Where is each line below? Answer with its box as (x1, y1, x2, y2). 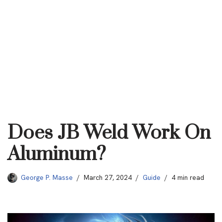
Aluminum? (7, 142, 106, 166)
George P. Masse (21, 172, 73, 182)
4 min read (171, 172, 204, 182)
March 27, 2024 (84, 172, 132, 182)
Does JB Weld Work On (7, 120, 211, 145)
